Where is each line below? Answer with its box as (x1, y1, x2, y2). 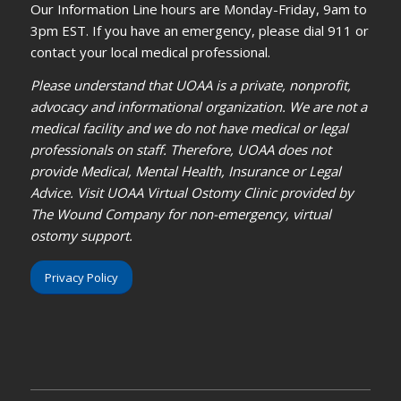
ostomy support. (30, 226, 132, 244)
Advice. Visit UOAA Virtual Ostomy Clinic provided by (30, 183, 354, 201)
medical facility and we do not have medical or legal (30, 119, 348, 137)
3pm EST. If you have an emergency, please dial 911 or (30, 21, 369, 40)
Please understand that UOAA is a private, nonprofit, (30, 76, 351, 94)
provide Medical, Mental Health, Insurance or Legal (30, 162, 341, 180)
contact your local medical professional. (30, 43, 270, 62)
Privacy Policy (44, 269, 118, 286)
